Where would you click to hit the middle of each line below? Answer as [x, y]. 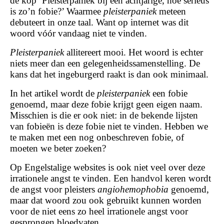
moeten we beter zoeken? [58, 148]
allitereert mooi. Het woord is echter [135, 52]
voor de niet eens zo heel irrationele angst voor [99, 211]
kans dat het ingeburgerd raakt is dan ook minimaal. [109, 74]
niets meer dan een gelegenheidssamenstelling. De [105, 63]
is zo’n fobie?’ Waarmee [57, 11]
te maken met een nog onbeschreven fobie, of [97, 137]
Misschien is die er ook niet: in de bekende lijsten [104, 115]
